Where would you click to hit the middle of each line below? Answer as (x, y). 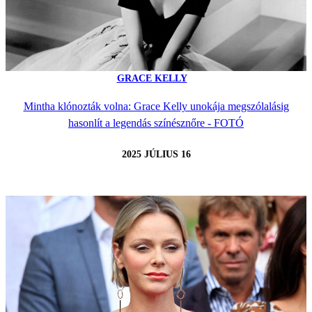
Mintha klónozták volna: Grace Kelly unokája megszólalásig (156, 107)
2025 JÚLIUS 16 (156, 154)
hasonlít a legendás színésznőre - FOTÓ (156, 123)
